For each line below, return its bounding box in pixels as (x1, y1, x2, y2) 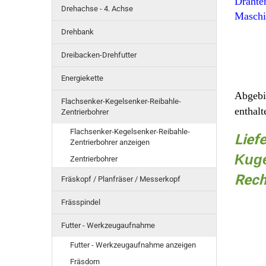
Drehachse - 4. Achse (61, 4, 133, 13)
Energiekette (61, 74, 103, 83)
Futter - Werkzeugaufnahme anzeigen (70, 240, 196, 249)
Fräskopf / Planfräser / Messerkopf (61, 175, 180, 183)
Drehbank (61, 27, 94, 36)
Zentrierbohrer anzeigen (70, 138, 150, 147)
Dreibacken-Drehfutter (61, 50, 137, 59)
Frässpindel (61, 198, 100, 207)
